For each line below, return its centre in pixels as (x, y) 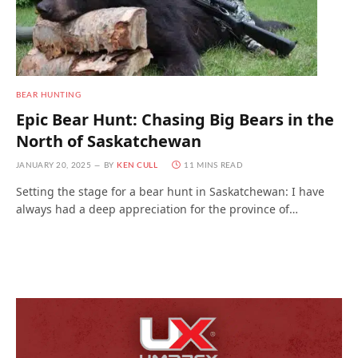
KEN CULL (137, 166)
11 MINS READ (213, 166)
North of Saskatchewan (109, 141)
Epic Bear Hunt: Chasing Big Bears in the (175, 120)
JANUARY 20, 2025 (54, 166)
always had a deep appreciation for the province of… (157, 209)
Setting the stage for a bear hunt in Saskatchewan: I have (170, 192)
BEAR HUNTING (48, 95)
